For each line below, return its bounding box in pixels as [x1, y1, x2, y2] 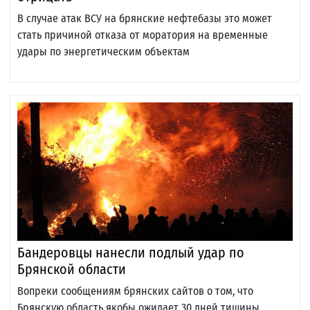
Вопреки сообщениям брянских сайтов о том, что [17, 284, 253, 298]
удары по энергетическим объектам [17, 45, 190, 59]
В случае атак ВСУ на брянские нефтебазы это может [17, 12, 272, 26]
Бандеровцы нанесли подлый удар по [17, 244, 244, 262]
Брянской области [17, 261, 126, 278]
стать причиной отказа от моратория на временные [17, 28, 268, 42]
